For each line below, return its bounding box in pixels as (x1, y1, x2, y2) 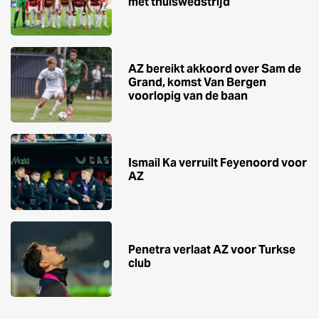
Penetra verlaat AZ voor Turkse (128, 242, 296, 258)
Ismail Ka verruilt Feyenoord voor (128, 155, 307, 170)
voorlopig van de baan (128, 88, 248, 103)
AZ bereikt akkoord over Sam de (128, 61, 301, 76)
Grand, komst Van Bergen (128, 74, 266, 90)
